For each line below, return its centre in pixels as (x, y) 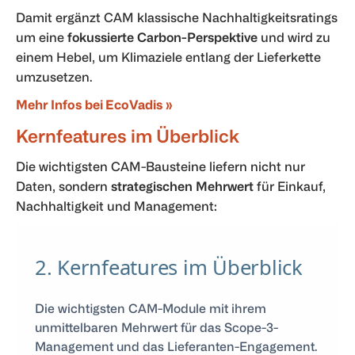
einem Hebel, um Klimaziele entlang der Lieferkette (168, 57)
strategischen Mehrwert (182, 186)
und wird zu (294, 37)
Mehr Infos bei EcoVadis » (94, 104)
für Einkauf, (290, 186)
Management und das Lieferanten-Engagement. (176, 346)
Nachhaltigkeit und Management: (116, 206)
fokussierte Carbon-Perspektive (162, 37)
